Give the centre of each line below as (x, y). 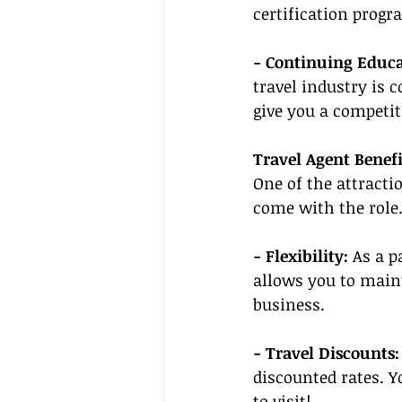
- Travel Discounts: (326, 352)
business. (289, 304)
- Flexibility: (301, 255)
